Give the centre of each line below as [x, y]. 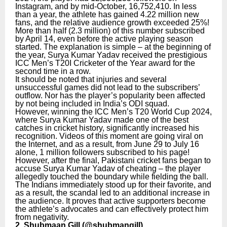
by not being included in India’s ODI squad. [92, 104]
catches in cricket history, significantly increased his [107, 128]
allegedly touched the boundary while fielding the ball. [112, 177]
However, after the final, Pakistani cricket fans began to [113, 161]
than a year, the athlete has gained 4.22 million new [107, 15]
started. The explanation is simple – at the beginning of [113, 47]
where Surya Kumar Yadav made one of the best [102, 120]
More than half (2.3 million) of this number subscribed [110, 31]
